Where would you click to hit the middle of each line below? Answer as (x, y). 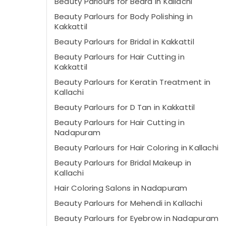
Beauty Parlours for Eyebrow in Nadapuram (136, 218)
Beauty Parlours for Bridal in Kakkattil (124, 42)
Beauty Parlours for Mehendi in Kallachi (128, 203)
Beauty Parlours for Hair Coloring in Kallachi (137, 148)
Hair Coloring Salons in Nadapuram (121, 188)
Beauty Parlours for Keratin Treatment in (133, 82)
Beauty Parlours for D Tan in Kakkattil (125, 107)
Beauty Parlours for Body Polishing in (124, 16)
